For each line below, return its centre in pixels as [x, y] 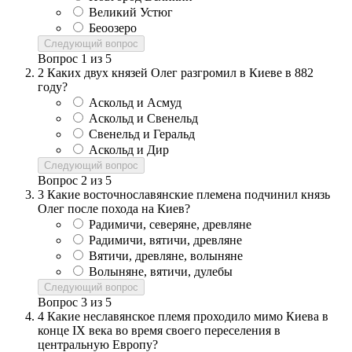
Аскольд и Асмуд [135, 103]
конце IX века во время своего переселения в [159, 331]
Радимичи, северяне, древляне [170, 225]
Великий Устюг [131, 13]
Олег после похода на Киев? [114, 209]
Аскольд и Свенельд [143, 119]
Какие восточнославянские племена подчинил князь [189, 195]
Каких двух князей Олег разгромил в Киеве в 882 [180, 73]
